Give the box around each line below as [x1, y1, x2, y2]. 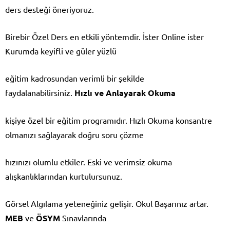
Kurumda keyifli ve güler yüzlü [5, 46, 117, 56]
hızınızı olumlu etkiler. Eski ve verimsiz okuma [5, 157, 172, 167]
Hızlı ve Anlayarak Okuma [72, 87, 176, 99]
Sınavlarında [62, 213, 106, 223]
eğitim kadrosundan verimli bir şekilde [5, 73, 144, 84]
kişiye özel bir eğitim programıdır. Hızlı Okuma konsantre [5, 115, 212, 126]
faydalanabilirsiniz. [5, 87, 72, 98]
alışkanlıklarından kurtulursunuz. [5, 171, 122, 182]
